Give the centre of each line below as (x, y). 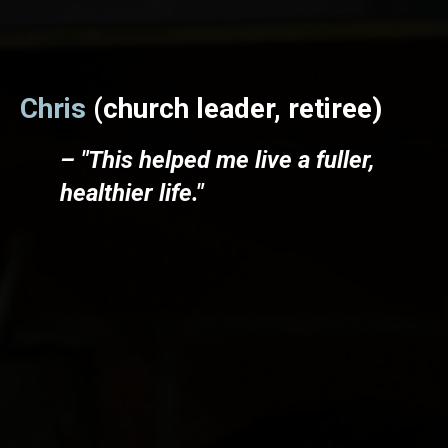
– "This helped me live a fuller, (217, 159)
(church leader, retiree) (237, 108)
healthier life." (131, 192)
